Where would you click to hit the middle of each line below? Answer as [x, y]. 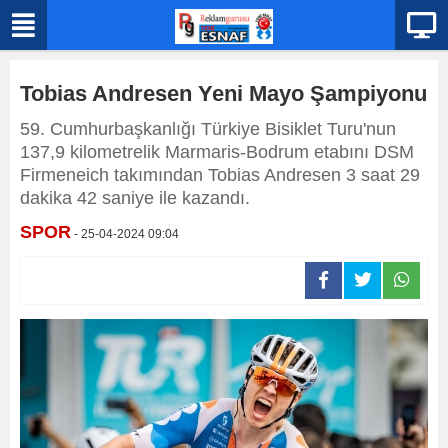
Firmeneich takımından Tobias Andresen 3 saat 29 [220, 175]
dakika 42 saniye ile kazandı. [135, 198]
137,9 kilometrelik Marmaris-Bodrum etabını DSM [217, 152]
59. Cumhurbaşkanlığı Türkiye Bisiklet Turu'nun [208, 129]
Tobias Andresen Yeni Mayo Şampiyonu [223, 93]
